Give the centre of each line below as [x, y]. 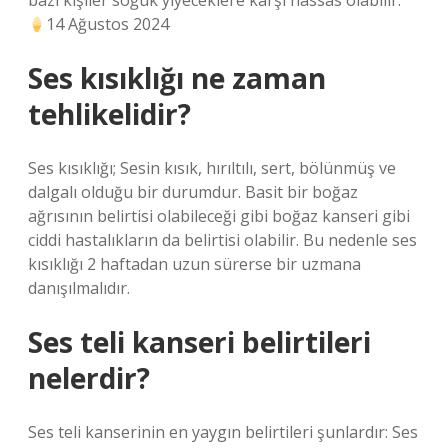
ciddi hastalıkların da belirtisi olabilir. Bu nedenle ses [222, 240]
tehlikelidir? [109, 114]
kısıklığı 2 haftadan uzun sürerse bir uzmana [194, 264]
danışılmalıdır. [79, 288]
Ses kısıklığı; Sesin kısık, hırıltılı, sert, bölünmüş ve [212, 168]
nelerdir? [89, 378]
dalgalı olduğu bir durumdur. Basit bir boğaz [193, 192]
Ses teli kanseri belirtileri [199, 342]
